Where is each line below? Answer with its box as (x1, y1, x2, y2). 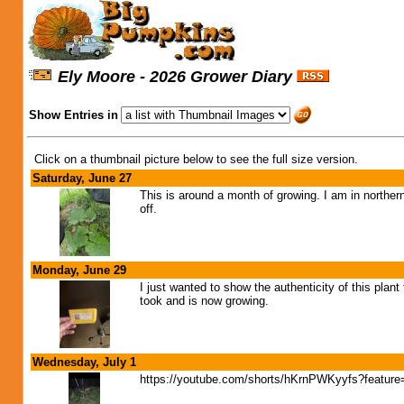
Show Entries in (29, 108, 118, 122)
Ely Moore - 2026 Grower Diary (58, 68, 292, 86)
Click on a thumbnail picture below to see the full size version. (34, 152, 358, 166)
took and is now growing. (140, 294, 269, 308)
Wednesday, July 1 (32, 355, 136, 369)
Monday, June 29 (32, 263, 126, 277)
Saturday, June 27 (32, 171, 132, 185)
